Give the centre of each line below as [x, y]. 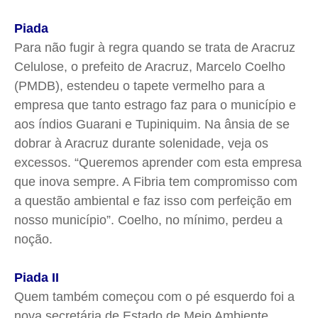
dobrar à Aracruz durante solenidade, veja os [141, 144]
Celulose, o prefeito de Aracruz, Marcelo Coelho [150, 67]
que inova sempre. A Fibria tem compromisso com [156, 182]
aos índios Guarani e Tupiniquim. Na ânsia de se [152, 125]
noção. [35, 240]
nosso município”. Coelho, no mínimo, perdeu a [148, 220]
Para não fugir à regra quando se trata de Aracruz [155, 48]
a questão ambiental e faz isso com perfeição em [153, 201]
